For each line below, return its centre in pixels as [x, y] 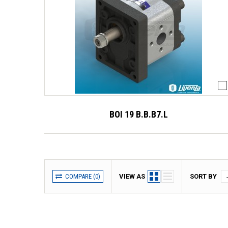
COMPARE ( [80, 176]
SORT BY [203, 176]
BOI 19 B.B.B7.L [138, 114]
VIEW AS [132, 176]
